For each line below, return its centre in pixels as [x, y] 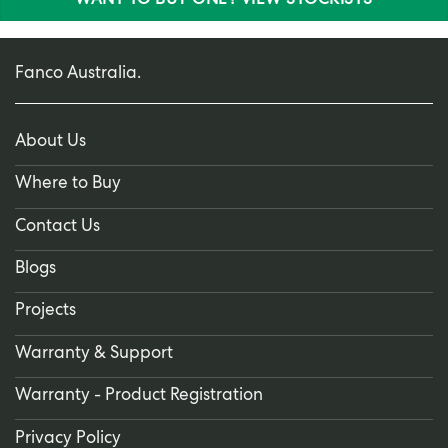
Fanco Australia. [78, 74]
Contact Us [57, 227]
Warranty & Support [94, 354]
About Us [50, 142]
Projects [45, 312]
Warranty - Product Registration [139, 397]
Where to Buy [68, 185]
